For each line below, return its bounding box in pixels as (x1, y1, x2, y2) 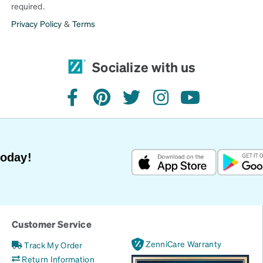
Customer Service (12, 218, 92, 230)
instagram (160, 97, 204, 110)
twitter (130, 97, 159, 110)
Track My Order (24, 240, 83, 250)
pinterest (101, 97, 141, 110)
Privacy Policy (11, 18, 62, 29)
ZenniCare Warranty (145, 238, 222, 249)
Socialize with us (92, 58, 195, 75)
